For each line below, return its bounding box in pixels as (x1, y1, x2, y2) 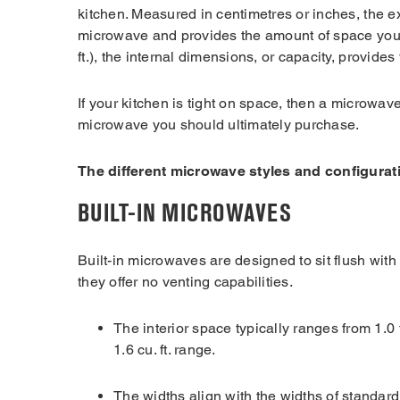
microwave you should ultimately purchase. (78, 115, 363, 133)
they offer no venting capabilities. (78, 272, 293, 290)
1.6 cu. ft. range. (113, 340, 216, 358)
